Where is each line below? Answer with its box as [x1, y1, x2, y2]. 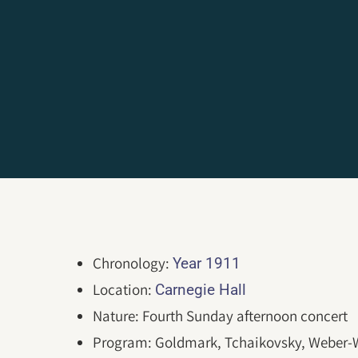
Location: [93, 279, 156, 299]
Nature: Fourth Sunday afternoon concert [93, 305, 348, 325]
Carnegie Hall [155, 280, 247, 299]
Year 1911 [173, 253, 241, 272]
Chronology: [93, 253, 173, 272]
